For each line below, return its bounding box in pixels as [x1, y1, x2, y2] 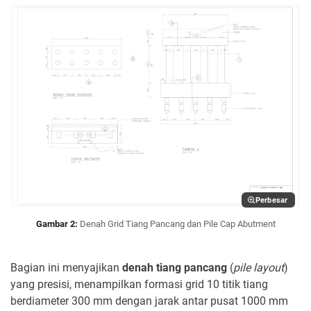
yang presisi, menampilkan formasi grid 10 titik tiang [10, 278, 268, 292]
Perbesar [255, 195, 287, 205]
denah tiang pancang [122, 261, 227, 275]
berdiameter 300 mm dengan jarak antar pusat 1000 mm [10, 294, 288, 308]
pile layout [233, 261, 284, 275]
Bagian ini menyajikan [10, 261, 122, 275]
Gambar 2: [35, 219, 78, 230]
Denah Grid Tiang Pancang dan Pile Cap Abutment [79, 219, 276, 230]
